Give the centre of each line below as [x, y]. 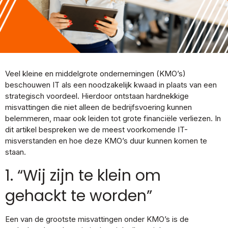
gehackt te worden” [79, 196]
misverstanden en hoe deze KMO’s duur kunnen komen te [106, 141]
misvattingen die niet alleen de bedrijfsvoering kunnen [98, 107]
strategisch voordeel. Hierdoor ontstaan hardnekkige [97, 96]
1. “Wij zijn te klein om [83, 176]
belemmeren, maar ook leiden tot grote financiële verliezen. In [113, 118]
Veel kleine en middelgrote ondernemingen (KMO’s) [95, 74]
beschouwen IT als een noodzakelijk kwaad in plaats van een [111, 85]
